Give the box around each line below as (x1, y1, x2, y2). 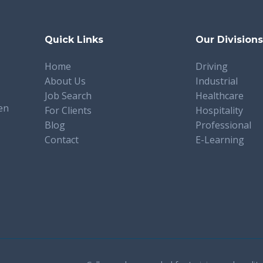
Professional (195, 119, 252, 132)
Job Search (44, 89, 92, 103)
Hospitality (195, 104, 244, 117)
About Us (44, 75, 86, 88)
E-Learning (195, 133, 245, 147)
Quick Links (44, 34, 103, 46)
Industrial (195, 75, 238, 88)
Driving (195, 60, 228, 73)
